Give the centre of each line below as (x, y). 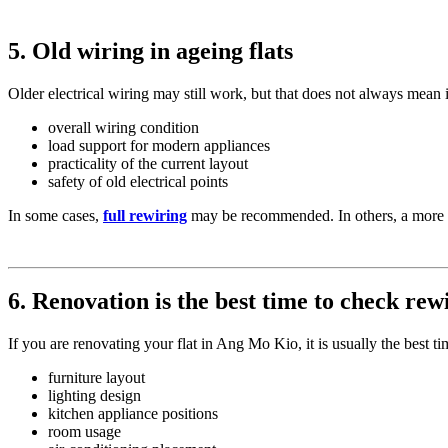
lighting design (94, 396)
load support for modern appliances (159, 145)
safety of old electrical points (138, 181)
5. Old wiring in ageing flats (150, 50)
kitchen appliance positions (133, 414)
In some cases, (55, 215)
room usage (84, 432)
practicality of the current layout (148, 163)
